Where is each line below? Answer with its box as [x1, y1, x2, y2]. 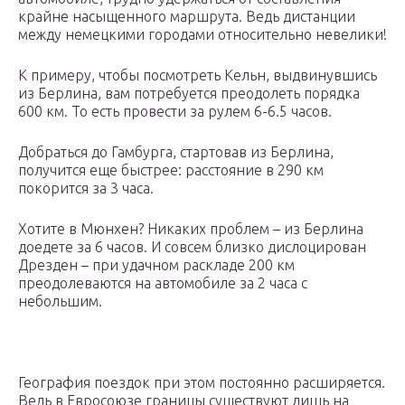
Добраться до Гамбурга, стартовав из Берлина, [18, 144, 334, 161]
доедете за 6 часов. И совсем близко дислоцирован [18, 239, 366, 256]
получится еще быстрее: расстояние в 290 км [18, 162, 324, 179]
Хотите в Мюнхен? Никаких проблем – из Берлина [18, 221, 363, 238]
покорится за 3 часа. [18, 180, 154, 197]
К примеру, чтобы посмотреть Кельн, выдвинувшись [18, 67, 377, 84]
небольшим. [18, 293, 102, 310]
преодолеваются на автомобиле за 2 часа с [18, 275, 307, 292]
